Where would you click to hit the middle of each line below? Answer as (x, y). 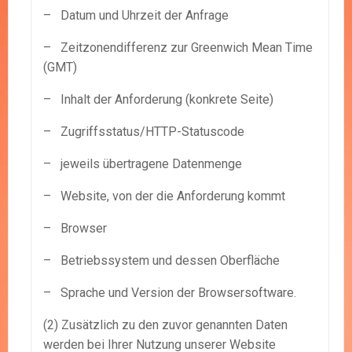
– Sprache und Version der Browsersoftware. (170, 293)
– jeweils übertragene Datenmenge (143, 164)
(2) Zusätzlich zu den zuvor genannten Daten (165, 325)
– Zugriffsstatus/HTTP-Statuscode (144, 132)
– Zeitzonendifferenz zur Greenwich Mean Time (178, 48)
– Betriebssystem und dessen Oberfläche (161, 261)
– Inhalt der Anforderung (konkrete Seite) (158, 100)
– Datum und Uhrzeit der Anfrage (136, 16)
